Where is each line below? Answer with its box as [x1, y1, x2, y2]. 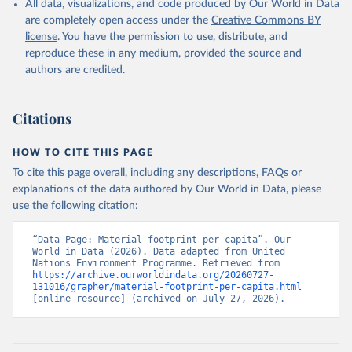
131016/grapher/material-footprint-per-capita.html [32, 281, 302, 292]
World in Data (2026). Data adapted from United [32, 246, 285, 257]
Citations [13, 109, 71, 128]
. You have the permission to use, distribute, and [57, 31, 288, 42]
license [25, 31, 57, 42]
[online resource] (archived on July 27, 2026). [32, 293, 285, 304]
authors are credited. [25, 64, 125, 75]
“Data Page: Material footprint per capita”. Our [32, 234, 291, 245]
